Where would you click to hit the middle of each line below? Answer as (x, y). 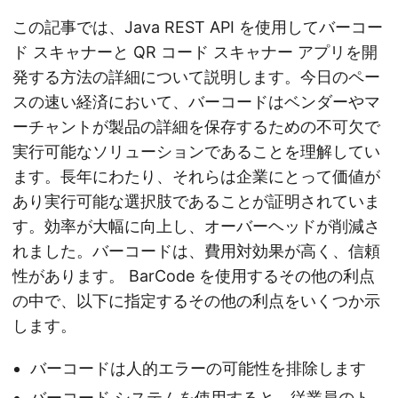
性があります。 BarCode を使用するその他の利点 (194, 275)
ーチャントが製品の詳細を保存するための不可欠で (196, 126)
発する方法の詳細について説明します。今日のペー (196, 76)
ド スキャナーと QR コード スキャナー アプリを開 (195, 52)
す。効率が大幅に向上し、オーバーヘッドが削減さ (196, 226)
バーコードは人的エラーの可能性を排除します (198, 368)
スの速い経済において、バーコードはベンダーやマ (196, 101)
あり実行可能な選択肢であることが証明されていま (196, 201)
